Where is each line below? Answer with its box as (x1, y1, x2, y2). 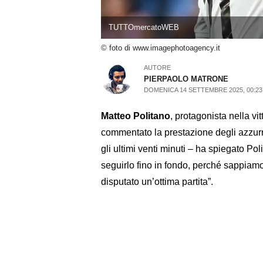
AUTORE (144, 63, 171, 71)
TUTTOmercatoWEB (108, 23, 179, 32)
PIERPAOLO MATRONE (144, 74, 229, 83)
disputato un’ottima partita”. (101, 176, 213, 187)
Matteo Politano (101, 110, 170, 121)
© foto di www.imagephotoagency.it (101, 43, 220, 53)
